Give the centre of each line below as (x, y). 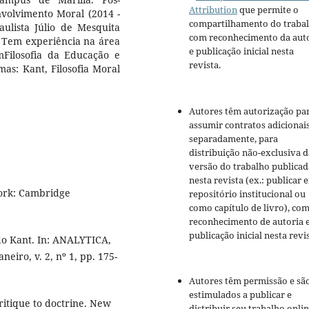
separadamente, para (233, 138)
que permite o (268, 10)
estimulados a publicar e (240, 294)
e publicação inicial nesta (241, 51)
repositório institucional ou (247, 193)
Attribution (213, 10)
